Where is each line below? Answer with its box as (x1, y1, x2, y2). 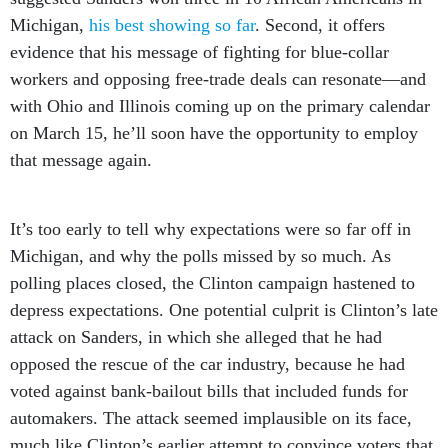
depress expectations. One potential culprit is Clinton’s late (10, 278, 438, 298)
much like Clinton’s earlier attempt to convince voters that (10, 413, 433, 433)
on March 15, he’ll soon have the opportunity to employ (10, 101, 418, 121)
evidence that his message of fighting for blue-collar (10, 20, 389, 40)
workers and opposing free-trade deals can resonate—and (10, 47, 426, 67)
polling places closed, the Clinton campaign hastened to (10, 251, 415, 271)
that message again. (10, 128, 152, 148)
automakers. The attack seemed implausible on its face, (10, 386, 412, 406)
